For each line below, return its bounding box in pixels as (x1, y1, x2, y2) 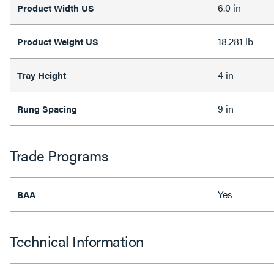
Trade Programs (10, 144, 108, 166)
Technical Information (10, 230, 144, 251)
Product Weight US (17, 34, 98, 48)
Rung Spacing (17, 102, 77, 115)
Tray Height (17, 68, 66, 81)
